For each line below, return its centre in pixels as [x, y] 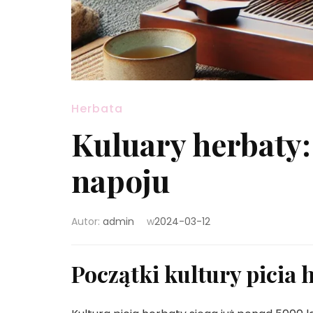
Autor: [87, 221]
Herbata [97, 108]
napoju [121, 180]
